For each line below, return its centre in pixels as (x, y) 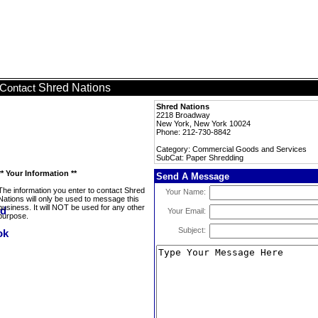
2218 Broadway (183, 115)
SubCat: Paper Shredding (200, 158)
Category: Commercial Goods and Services (231, 149)
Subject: (192, 230)
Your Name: (186, 192)
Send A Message (193, 176)
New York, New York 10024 (203, 124)
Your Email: (187, 211)
